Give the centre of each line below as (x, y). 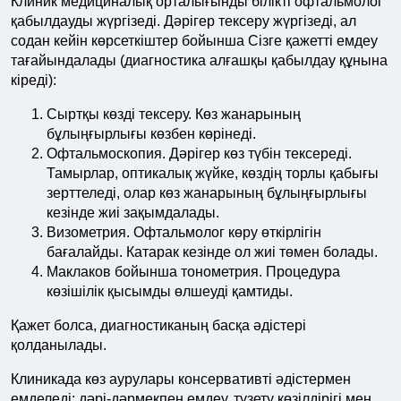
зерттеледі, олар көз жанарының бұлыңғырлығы (207, 193)
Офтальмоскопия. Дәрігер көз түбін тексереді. (199, 154)
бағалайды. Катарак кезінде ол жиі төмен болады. (212, 252)
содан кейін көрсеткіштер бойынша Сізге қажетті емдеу (194, 41)
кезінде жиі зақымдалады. (133, 213)
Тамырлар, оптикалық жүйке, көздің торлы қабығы (213, 173)
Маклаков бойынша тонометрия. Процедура (193, 272)
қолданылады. (59, 345)
